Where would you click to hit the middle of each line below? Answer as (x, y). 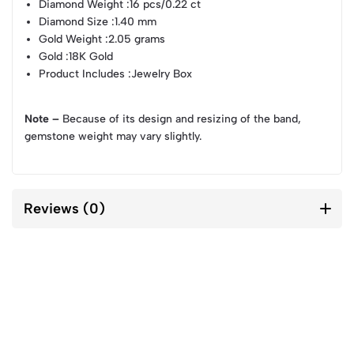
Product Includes (82, 73)
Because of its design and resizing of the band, (180, 119)
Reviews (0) (64, 208)
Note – (42, 119)
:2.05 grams (134, 39)
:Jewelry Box (159, 73)
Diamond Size (74, 21)
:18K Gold (88, 56)
